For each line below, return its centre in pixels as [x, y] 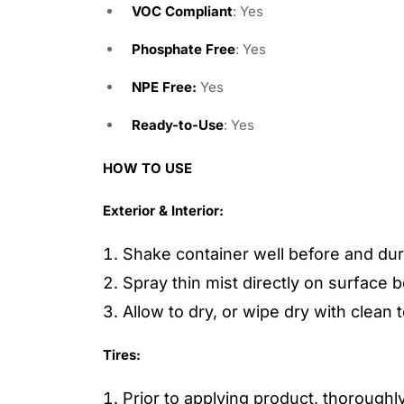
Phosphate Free [184, 49]
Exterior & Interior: [163, 210]
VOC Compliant [182, 11]
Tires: [122, 354]
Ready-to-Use [178, 124]
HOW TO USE [147, 168]
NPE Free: [164, 87]
